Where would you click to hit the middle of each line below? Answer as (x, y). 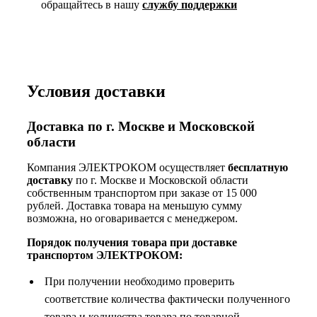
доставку (50, 180)
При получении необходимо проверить (139, 281)
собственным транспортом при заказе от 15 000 (142, 192)
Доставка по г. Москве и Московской (141, 126)
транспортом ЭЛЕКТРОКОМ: (105, 255)
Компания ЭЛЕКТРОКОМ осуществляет (127, 167)
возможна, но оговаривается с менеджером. (132, 218)
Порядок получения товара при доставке (132, 242)
